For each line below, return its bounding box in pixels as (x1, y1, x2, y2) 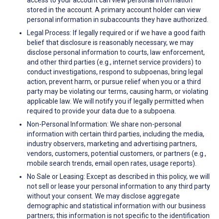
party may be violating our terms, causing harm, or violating (27, 88, 208, 96)
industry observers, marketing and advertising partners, (27, 140, 197, 148)
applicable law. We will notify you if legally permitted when (27, 97, 204, 106)
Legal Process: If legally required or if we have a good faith (27, 29, 205, 37)
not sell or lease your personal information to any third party (27, 182, 210, 191)
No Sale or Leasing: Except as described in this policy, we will (27, 173, 210, 181)
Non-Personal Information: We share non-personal (27, 120, 181, 129)
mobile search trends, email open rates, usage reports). (27, 159, 197, 168)
